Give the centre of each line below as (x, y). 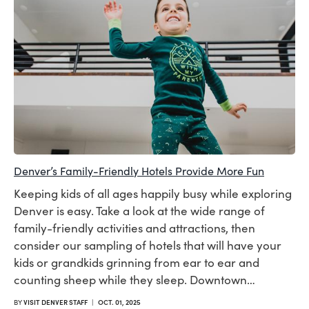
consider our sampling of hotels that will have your (148, 245)
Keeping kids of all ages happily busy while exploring (153, 193)
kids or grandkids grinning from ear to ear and (137, 262)
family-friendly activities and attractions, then (134, 228)
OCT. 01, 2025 (119, 302)
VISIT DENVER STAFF (56, 302)
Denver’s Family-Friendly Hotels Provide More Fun (139, 170)
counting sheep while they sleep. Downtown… (134, 279)
